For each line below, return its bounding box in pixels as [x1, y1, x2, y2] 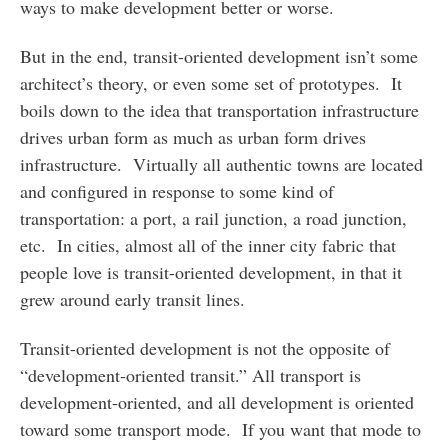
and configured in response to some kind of [19, 179, 334, 204]
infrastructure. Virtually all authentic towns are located [19, 152, 423, 177]
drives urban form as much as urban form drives [19, 125, 366, 150]
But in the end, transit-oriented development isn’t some [19, 44, 418, 69]
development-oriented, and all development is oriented [19, 389, 414, 414]
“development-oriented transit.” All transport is [19, 362, 361, 387]
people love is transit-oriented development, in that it [19, 260, 402, 285]
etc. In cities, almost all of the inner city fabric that [19, 233, 396, 258]
